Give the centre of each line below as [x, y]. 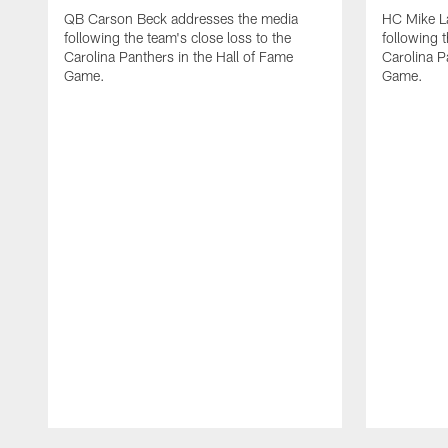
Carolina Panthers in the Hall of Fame [178, 56]
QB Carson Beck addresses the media [181, 18]
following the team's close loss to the [177, 37]
